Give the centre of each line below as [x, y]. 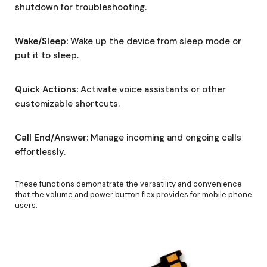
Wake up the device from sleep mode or [155, 41]
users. [26, 205]
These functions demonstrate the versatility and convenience [128, 184]
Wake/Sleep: [41, 41]
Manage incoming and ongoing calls [166, 137]
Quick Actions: [48, 89]
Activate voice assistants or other [153, 89]
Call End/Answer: [53, 137]
